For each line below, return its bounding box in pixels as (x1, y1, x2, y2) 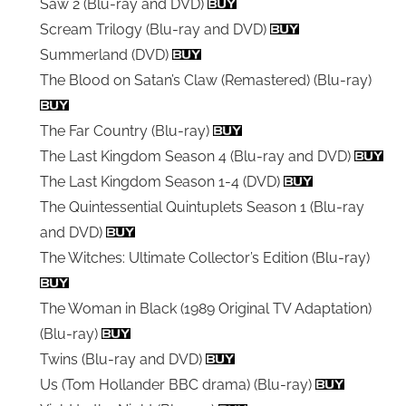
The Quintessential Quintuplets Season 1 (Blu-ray (40, 198, 364, 216)
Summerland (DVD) (40, 45, 172, 63)
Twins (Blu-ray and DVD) (40, 350, 206, 368)
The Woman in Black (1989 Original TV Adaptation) (40, 299, 372, 317)
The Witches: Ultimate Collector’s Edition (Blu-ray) (40, 248, 370, 266)
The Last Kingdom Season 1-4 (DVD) (40, 172, 284, 190)
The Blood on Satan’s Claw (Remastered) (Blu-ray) (40, 71, 372, 89)
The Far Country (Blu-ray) (40, 121, 213, 140)
